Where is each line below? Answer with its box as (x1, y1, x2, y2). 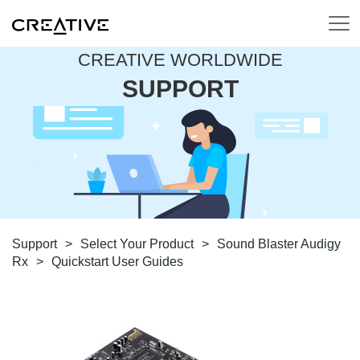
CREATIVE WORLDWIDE (77, 50, 283, 70)
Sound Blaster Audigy (217, 237, 341, 251)
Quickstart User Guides (51, 255, 183, 268)
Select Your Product (80, 237, 194, 251)
